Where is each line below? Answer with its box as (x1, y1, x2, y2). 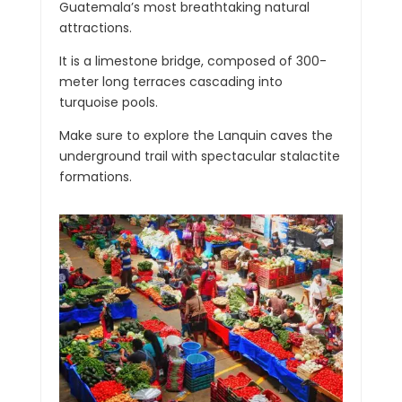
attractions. (58, 18, 132, 37)
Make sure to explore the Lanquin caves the (58, 126, 333, 144)
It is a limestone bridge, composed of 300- (58, 51, 327, 70)
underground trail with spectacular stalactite (58, 146, 340, 165)
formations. (58, 167, 132, 186)
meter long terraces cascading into (58, 72, 283, 91)
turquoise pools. (58, 92, 158, 111)
